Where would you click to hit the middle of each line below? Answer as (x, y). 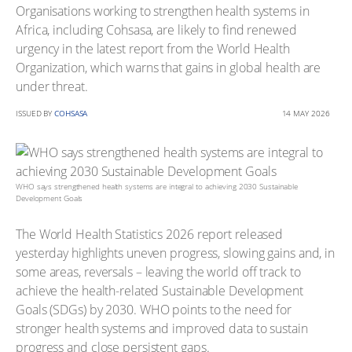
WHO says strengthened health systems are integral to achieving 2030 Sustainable (157, 186)
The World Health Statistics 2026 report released (150, 234)
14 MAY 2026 (306, 113)
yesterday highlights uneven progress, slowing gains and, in (176, 253)
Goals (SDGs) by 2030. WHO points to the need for (154, 309)
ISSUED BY (35, 113)
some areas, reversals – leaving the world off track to (158, 271)
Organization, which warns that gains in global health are (169, 68)
